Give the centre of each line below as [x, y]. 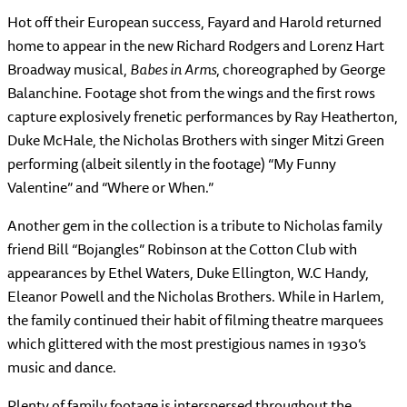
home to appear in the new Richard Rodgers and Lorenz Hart [196, 46]
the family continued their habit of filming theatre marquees [195, 320]
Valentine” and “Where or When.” [110, 188]
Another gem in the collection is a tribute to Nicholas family [195, 226]
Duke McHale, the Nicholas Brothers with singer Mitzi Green [196, 140]
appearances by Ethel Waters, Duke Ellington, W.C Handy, [188, 273]
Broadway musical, [69, 69]
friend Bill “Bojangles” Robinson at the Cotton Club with [182, 249]
